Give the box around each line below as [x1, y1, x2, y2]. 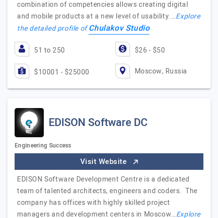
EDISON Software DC [49, 115, 147, 130]
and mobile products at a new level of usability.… [17, 11, 176, 21]
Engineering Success [15, 141, 72, 150]
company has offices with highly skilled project [17, 198, 170, 208]
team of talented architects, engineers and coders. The [17, 186, 198, 196]
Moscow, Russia [134, 66, 187, 76]
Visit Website [80, 156, 129, 167]
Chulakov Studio [89, 22, 150, 34]
